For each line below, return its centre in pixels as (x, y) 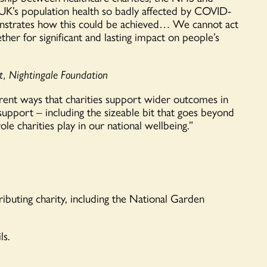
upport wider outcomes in (169, 99)
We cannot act (204, 24)
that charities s (76, 99)
